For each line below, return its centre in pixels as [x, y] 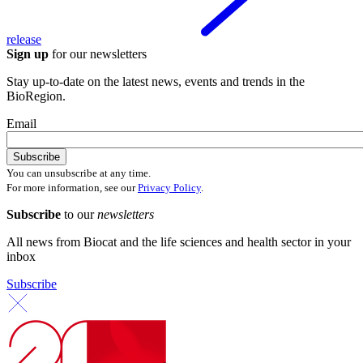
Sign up [28, 53]
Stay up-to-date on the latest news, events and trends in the [156, 81]
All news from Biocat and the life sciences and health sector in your [179, 241]
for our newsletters [98, 53]
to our [81, 214]
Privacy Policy [169, 187]
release [24, 39]
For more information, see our [72, 187]
